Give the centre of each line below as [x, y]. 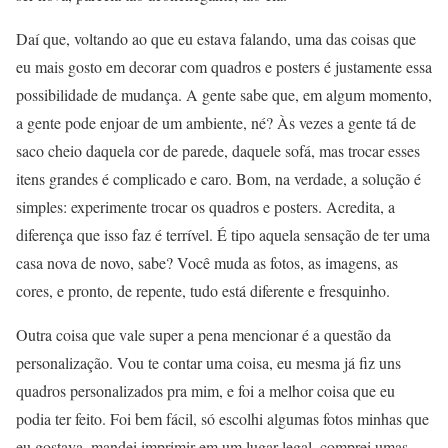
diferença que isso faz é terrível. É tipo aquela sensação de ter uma [223, 235]
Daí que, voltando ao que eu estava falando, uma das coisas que [216, 39]
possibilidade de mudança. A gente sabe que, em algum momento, [224, 95]
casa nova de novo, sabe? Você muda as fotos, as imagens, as [207, 263]
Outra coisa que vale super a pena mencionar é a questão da [203, 335]
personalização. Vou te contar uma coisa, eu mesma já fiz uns [208, 363]
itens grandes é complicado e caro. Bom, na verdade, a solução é [218, 179]
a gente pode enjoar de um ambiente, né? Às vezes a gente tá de [216, 123]
